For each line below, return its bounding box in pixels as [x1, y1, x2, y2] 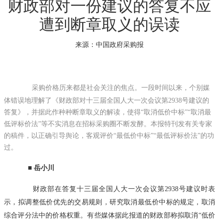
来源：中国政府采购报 [75, 40, 144, 48]
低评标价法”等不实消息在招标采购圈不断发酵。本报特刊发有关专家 [4, 119, 212, 128]
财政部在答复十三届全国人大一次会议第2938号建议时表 [18, 184, 215, 193]
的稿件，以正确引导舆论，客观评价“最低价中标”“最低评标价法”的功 [4, 131, 214, 139]
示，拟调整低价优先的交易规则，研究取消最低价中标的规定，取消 [4, 197, 215, 206]
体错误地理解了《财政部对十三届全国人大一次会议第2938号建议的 [4, 96, 209, 104]
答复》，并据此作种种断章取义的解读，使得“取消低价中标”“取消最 [4, 108, 211, 116]
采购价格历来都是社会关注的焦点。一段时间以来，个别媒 [31, 83, 210, 91]
